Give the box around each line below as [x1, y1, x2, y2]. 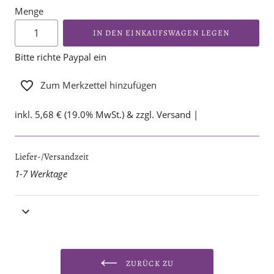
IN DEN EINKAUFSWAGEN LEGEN [93, 28, 230, 39]
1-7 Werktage [15, 167, 67, 180]
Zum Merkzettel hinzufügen [40, 79, 157, 92]
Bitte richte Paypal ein [15, 51, 106, 64]
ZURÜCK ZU [124, 258, 174, 269]
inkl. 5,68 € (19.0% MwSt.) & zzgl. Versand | [15, 108, 201, 121]
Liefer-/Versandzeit [15, 150, 89, 163]
